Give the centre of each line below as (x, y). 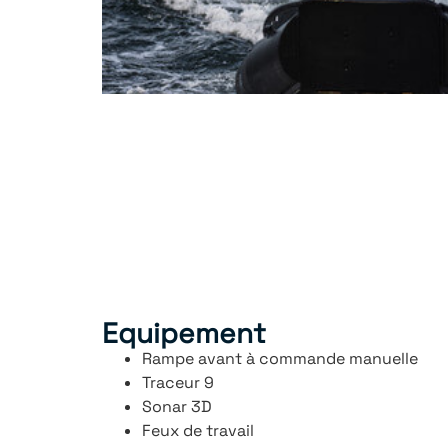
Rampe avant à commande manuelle (280, 359)
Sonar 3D (177, 407)
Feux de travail (198, 431)
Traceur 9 (178, 383)
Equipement (184, 333)
